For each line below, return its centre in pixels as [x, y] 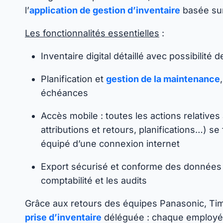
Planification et [73, 79]
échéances [64, 93]
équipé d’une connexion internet [110, 144]
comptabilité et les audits [94, 180]
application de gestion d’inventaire [105, 10]
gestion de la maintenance [163, 79]
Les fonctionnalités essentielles [92, 33]
